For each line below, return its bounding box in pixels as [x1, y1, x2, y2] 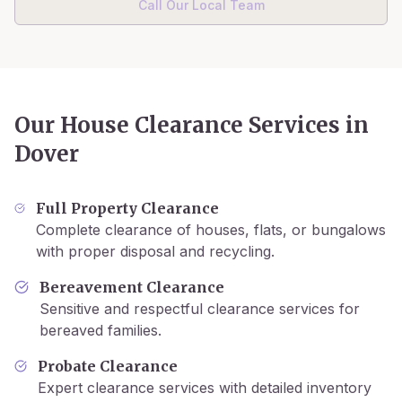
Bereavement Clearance [39, 278, 224, 296]
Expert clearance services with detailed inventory [38, 379, 372, 397]
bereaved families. [39, 321, 162, 339]
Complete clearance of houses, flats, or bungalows [35, 221, 386, 239]
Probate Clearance [38, 357, 179, 375]
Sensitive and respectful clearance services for [39, 300, 360, 318]
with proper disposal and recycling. [35, 242, 275, 260]
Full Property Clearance [35, 199, 219, 217]
